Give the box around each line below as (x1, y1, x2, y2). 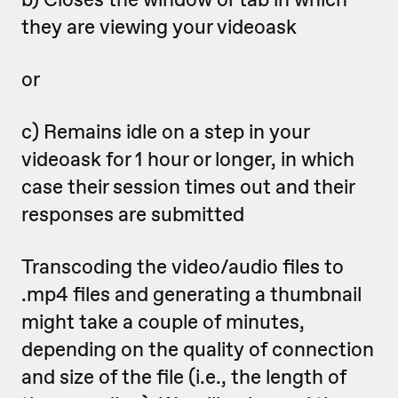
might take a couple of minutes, (21, 308, 305, 335)
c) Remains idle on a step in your (21, 118, 309, 145)
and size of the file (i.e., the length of (21, 363, 346, 390)
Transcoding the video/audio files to (21, 253, 344, 280)
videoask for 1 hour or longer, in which (21, 146, 354, 172)
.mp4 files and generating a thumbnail (21, 281, 362, 307)
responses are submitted (21, 201, 244, 227)
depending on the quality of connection (21, 336, 374, 362)
